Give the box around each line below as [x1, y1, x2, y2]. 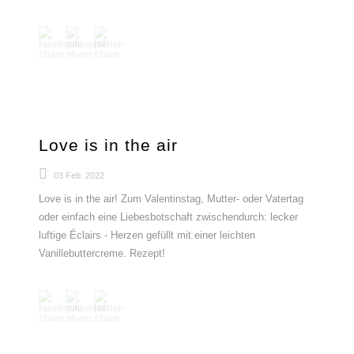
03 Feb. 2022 [54, 171, 104, 180]
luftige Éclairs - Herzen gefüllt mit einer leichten [39, 229, 255, 241]
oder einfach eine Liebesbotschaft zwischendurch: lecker [39, 211, 298, 223]
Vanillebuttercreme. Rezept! [39, 247, 165, 259]
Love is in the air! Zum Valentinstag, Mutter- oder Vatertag [39, 193, 303, 205]
